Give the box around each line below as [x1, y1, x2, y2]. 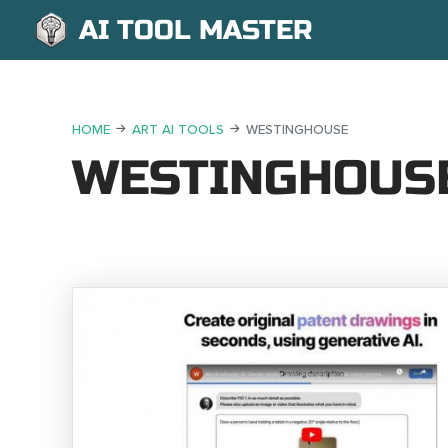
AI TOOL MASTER [79, 13, 312, 47]
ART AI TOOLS [132, 121, 224, 138]
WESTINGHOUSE [246, 121, 348, 138]
